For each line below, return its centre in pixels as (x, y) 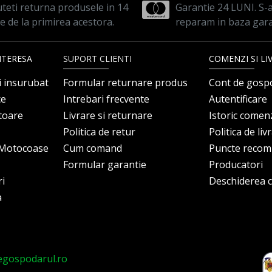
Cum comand (93, 148)
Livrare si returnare (108, 115)
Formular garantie (105, 165)
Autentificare (238, 99)
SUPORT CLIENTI (97, 59)
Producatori (236, 165)
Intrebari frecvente (106, 99)
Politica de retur (99, 132)
